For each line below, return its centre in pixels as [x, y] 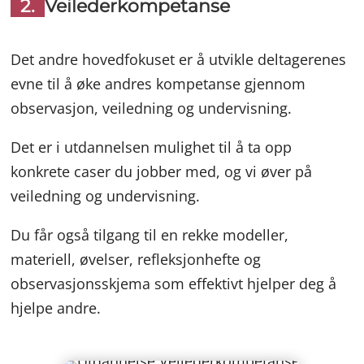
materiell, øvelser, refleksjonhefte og [136, 259]
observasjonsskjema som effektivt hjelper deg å [174, 284]
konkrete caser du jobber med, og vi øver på [162, 171]
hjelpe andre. [56, 308]
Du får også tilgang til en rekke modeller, [150, 235]
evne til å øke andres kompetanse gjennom [158, 84]
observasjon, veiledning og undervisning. [152, 108]
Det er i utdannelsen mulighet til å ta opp [152, 147]
